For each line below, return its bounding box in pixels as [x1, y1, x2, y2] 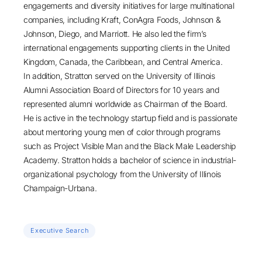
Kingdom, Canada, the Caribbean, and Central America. [23, 57, 223, 67]
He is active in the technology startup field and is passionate [23, 113, 237, 123]
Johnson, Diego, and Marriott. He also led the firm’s [23, 29, 206, 39]
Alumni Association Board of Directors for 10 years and [23, 85, 219, 95]
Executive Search [30, 226, 89, 235]
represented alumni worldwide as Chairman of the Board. [23, 99, 227, 109]
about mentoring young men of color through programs [23, 127, 220, 137]
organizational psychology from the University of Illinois [23, 169, 222, 179]
